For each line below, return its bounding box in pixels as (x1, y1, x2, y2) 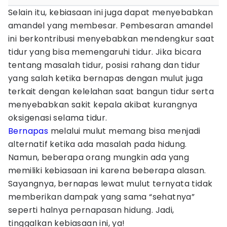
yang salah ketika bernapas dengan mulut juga (8, 72, 203, 84)
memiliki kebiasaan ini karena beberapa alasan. (8, 165, 206, 176)
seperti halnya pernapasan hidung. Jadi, (8, 204, 174, 216)
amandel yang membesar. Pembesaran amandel (8, 20, 213, 31)
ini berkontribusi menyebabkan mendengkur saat (8, 33, 214, 45)
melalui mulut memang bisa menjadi (48, 125, 201, 137)
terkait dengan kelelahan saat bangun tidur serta (8, 86, 214, 97)
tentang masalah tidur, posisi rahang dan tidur (8, 59, 201, 71)
